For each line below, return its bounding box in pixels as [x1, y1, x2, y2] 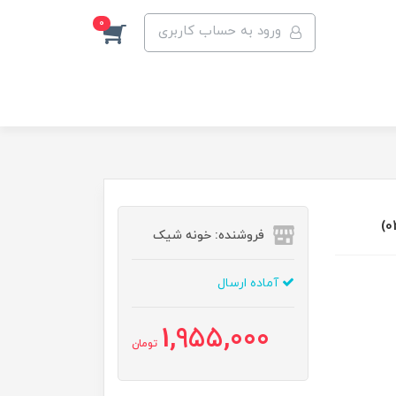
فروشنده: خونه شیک [153, 226, 265, 244]
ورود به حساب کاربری [158, 22, 282, 41]
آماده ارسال [217, 275, 283, 292]
